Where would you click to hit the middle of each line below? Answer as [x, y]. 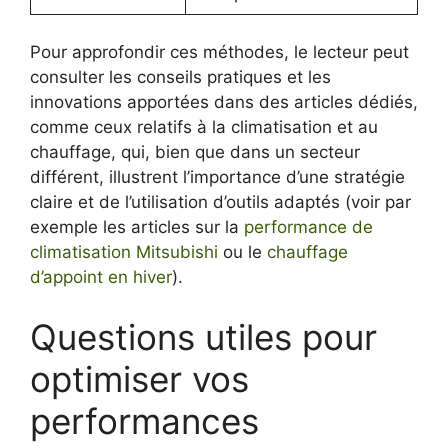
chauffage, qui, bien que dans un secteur [195, 152]
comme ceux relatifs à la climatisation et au [204, 127]
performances [144, 420]
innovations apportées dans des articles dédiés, [224, 102]
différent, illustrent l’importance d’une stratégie [217, 177]
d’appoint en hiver [101, 277]
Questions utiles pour [203, 336]
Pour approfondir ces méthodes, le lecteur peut [219, 52]
